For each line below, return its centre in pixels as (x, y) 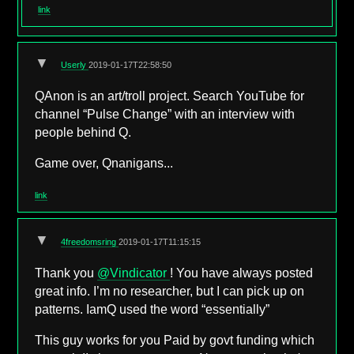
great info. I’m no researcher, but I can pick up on (170, 291)
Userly (75, 65)
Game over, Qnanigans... (104, 163)
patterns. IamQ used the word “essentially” (153, 309)
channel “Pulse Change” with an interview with (165, 115)
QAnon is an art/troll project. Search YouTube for (170, 96)
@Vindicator (134, 273)
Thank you (66, 273)
